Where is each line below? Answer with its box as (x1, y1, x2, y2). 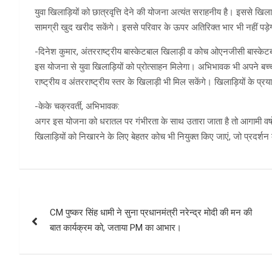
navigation (19, 211, 109, 235)
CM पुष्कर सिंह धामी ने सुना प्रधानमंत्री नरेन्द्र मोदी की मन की (50, 206, 252, 218)
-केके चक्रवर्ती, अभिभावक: (35, 100, 120, 112)
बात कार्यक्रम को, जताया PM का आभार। (50, 222, 182, 233)
